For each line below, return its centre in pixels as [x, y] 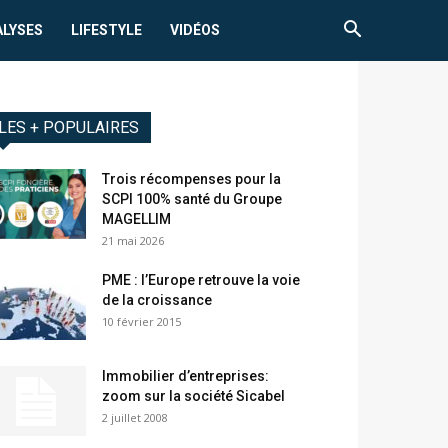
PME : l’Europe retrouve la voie [201, 280]
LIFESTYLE [107, 30]
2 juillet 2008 [135, 418]
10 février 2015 [141, 322]
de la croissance [157, 300]
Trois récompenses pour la [191, 179]
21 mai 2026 [133, 241]
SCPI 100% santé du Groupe [192, 199]
